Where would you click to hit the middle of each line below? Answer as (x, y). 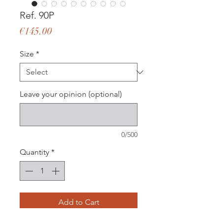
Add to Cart (79, 202)
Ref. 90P (37, 15)
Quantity (34, 152)
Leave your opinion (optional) (71, 94)
